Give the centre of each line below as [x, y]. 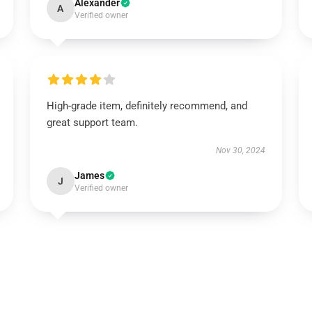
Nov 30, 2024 [241, 150]
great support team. [92, 123]
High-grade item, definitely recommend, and [147, 106]
